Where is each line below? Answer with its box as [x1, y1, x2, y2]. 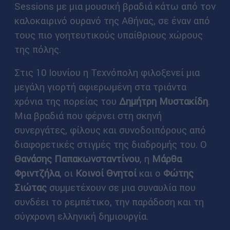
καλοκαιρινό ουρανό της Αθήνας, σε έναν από [14, 14, 210, 27]
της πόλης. [14, 43, 61, 56]
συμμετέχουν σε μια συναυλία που [46, 181, 196, 194]
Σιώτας [14, 181, 47, 194]
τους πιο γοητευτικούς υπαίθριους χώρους [14, 29, 203, 42]
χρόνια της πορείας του [14, 95, 119, 108]
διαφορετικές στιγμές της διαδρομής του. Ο [14, 138, 207, 151]
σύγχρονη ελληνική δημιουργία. [14, 210, 148, 223]
